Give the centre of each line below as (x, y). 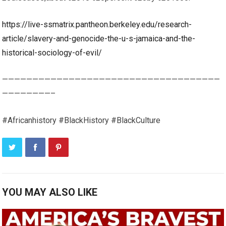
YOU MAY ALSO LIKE (50, 192)
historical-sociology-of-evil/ (52, 53)
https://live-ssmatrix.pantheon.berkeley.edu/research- (97, 24)
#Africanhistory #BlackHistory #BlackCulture (81, 120)
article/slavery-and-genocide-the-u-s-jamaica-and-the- (99, 39)
